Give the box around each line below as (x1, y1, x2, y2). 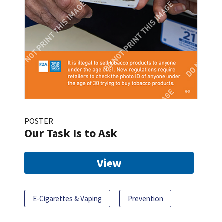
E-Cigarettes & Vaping (33, 194, 102, 204)
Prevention (128, 194, 163, 204)
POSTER (24, 116, 53, 126)
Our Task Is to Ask (24, 125, 117, 141)
